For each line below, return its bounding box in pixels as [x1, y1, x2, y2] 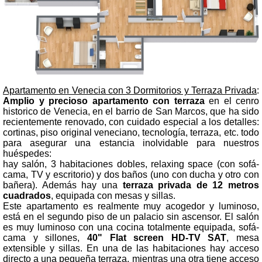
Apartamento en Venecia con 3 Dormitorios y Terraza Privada [3, 85, 257, 95]
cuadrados [3, 190, 51, 201]
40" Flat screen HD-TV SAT [87, 232, 227, 243]
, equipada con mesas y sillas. [51, 190, 175, 201]
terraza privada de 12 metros [122, 180, 259, 190]
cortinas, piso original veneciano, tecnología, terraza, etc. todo [3, 127, 259, 137]
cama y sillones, [3, 232, 87, 243]
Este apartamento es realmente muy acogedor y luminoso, [3, 201, 259, 211]
